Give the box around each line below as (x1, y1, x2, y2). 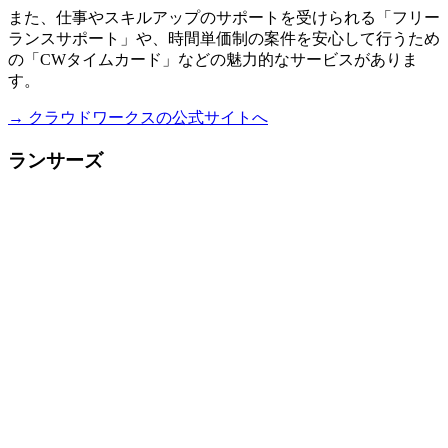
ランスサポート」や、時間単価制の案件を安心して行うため (8, 30, 440, 48)
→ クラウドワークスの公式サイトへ (8, 109, 268, 127)
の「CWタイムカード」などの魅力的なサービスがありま (8, 51, 418, 69)
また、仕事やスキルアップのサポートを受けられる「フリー (8, 9, 440, 27)
